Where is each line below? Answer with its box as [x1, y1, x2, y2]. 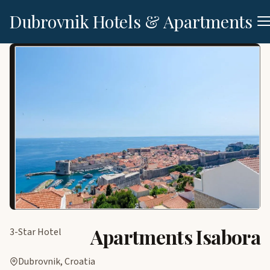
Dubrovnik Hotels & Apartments [10, 9, 253, 33]
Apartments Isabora [90, 223, 260, 250]
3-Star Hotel [10, 225, 61, 239]
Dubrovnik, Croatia [18, 254, 95, 268]
